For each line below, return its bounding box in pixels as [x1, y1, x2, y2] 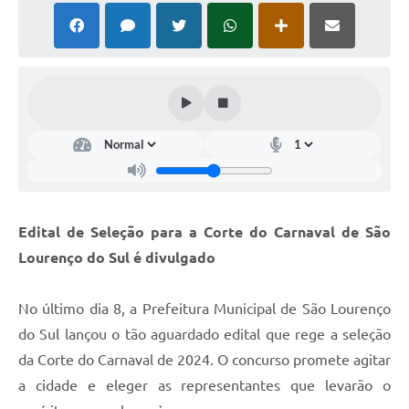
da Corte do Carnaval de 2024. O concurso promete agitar [18, 351, 391, 369]
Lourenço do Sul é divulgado [18, 249, 215, 267]
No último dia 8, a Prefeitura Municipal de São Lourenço [18, 300, 391, 318]
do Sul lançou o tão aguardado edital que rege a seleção [18, 326, 391, 343]
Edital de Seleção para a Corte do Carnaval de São [18, 224, 391, 241]
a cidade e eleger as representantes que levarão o [18, 377, 391, 394]
